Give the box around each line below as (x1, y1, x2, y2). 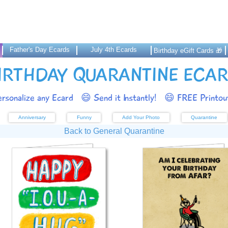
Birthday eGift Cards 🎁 (154, 47, 223, 54)
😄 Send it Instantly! (81, 92, 157, 104)
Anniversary (18, 115, 46, 120)
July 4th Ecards (91, 46, 137, 53)
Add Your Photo (122, 115, 160, 120)
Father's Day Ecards (10, 46, 70, 53)
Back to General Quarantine (64, 127, 164, 135)
